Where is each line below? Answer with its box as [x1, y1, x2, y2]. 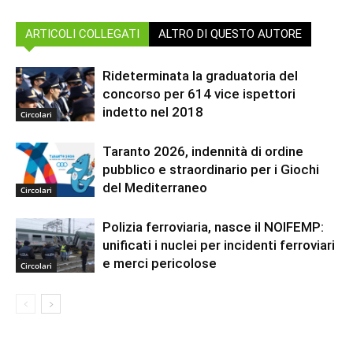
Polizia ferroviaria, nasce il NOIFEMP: [102, 218, 324, 235]
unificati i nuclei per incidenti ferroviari [102, 236, 335, 253]
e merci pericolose [102, 255, 217, 271]
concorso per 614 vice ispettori [102, 85, 295, 102]
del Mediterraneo [102, 179, 207, 195]
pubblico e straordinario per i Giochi [102, 161, 319, 177]
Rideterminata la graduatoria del [102, 67, 298, 84]
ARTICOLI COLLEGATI [25, 26, 139, 41]
